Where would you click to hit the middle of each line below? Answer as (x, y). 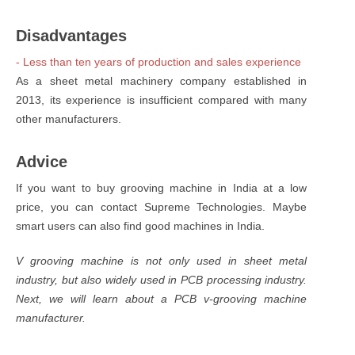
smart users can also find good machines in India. (140, 225)
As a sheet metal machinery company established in (162, 80)
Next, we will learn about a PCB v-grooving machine (162, 298)
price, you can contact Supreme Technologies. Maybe (162, 206)
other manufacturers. (69, 118)
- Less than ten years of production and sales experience (158, 61)
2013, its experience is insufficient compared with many (162, 99)
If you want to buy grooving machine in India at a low (162, 187)
